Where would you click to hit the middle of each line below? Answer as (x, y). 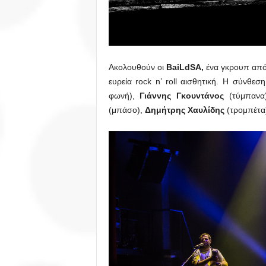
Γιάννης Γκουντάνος (182, 96)
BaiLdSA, (186, 67)
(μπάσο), (126, 110)
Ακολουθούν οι (137, 67)
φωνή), (124, 96)
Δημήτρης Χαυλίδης (184, 110)
